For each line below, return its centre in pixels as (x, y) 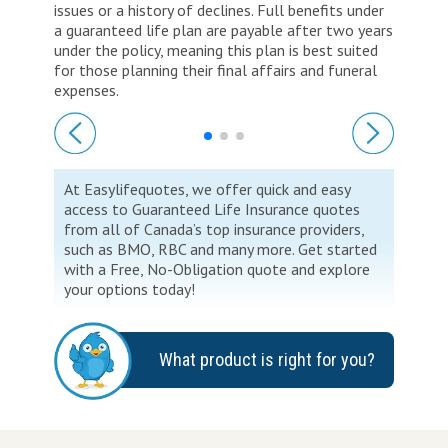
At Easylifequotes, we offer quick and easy (207, 188)
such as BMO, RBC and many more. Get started (220, 248)
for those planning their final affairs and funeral (215, 69)
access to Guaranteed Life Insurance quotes (212, 208)
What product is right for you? (267, 359)
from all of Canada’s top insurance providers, (214, 228)
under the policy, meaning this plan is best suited (216, 49)
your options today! (129, 288)
